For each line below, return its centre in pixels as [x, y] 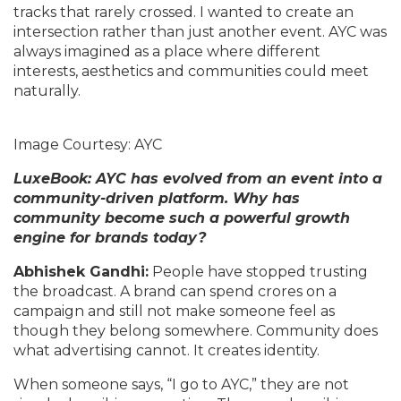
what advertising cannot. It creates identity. [166, 350]
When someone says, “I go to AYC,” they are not [181, 384]
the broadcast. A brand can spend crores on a [175, 291]
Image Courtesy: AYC [88, 145]
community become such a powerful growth [182, 218]
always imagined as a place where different [167, 51]
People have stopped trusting [258, 272]
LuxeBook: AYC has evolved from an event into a [198, 179]
